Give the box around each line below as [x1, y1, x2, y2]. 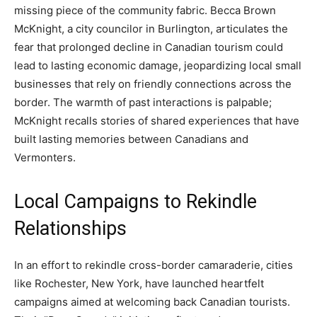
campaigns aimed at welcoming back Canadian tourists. [14, 295, 290, 309]
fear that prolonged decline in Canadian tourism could [14, 40, 283, 54]
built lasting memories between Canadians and [14, 132, 248, 146]
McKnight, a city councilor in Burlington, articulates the [14, 22, 288, 36]
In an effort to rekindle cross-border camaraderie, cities [14, 258, 293, 272]
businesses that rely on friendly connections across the [14, 77, 292, 91]
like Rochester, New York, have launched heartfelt [14, 277, 264, 291]
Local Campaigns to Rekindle [14, 190, 257, 214]
